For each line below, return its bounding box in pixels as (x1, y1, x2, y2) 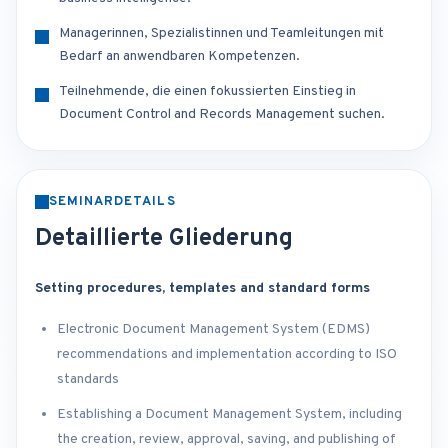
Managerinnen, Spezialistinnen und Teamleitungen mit (59, 25, 384, 43)
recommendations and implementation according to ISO (57, 346, 397, 364)
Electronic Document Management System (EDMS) (57, 321, 370, 339)
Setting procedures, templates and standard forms (35, 280, 370, 298)
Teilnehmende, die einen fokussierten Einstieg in (59, 83, 356, 101)
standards (57, 371, 119, 389)
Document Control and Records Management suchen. (59, 106, 385, 124)
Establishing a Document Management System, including (57, 406, 402, 424)
